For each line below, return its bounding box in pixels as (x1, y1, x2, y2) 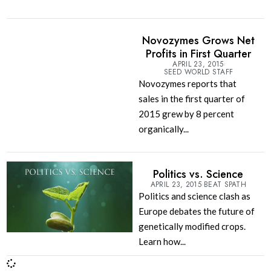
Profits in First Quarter (145, 46, 251, 62)
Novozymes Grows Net (142, 33, 255, 49)
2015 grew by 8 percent (138, 108, 234, 120)
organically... (138, 123, 189, 135)
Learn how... (138, 235, 186, 247)
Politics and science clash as (138, 190, 250, 201)
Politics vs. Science (153, 166, 244, 182)
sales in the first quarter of (138, 93, 245, 105)
